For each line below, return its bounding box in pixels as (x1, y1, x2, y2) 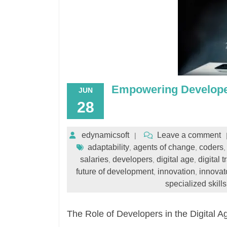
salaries (80, 155, 108, 164)
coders (199, 143, 223, 152)
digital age (156, 155, 194, 164)
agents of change (133, 143, 195, 152)
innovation (157, 167, 195, 176)
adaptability (87, 143, 129, 152)
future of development (75, 167, 154, 176)
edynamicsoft (82, 131, 129, 139)
